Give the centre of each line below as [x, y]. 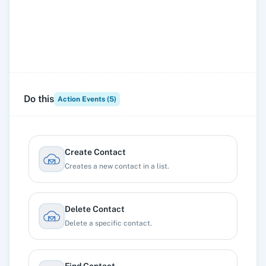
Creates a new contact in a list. [117, 166]
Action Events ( [83, 99]
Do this [39, 99]
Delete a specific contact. [108, 223]
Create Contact [95, 152]
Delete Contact [95, 209]
